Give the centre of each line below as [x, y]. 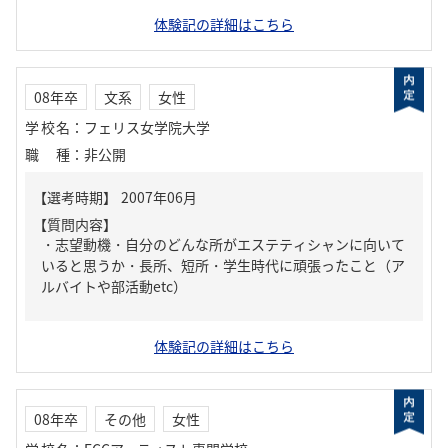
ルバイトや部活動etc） [114, 286]
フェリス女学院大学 [147, 127]
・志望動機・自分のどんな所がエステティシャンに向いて [223, 244]
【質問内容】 [75, 224]
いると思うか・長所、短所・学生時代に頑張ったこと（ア [223, 265]
